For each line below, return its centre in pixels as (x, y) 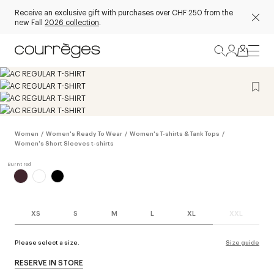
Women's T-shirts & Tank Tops (175, 133)
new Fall (30, 22)
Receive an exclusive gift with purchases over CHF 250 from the (124, 12)
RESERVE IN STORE (49, 262)
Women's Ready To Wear (84, 133)
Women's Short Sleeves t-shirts (64, 143)
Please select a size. (47, 242)
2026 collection (72, 22)
